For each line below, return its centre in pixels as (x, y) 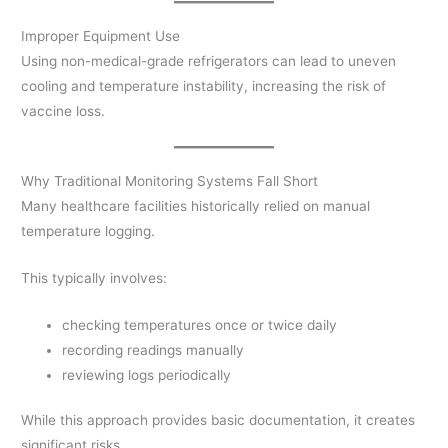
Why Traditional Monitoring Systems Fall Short (170, 180)
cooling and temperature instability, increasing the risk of (204, 85)
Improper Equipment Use (101, 35)
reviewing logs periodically (147, 374)
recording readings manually (153, 349)
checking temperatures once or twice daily (200, 324)
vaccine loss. (63, 110)
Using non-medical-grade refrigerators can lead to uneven (209, 60)
